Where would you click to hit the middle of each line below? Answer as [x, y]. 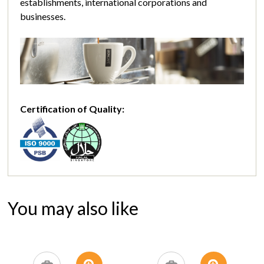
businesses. [43, 16]
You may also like [73, 208]
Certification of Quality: [72, 108]
